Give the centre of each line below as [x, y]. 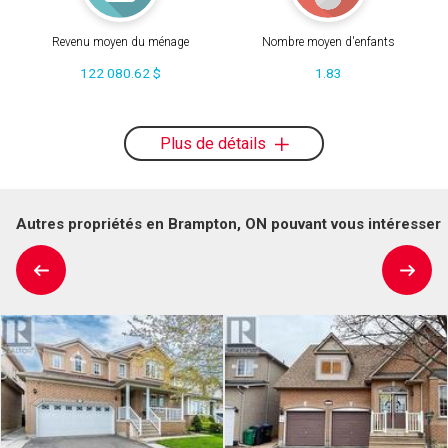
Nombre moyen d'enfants [328, 42]
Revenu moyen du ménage [120, 42]
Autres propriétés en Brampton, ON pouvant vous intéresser [228, 223]
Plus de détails [214, 143]
